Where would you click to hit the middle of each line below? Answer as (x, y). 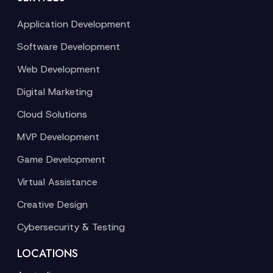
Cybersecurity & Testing (71, 227)
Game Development (61, 159)
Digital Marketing (55, 92)
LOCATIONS (48, 253)
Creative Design (52, 204)
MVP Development (58, 137)
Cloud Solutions (52, 114)
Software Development (69, 47)
